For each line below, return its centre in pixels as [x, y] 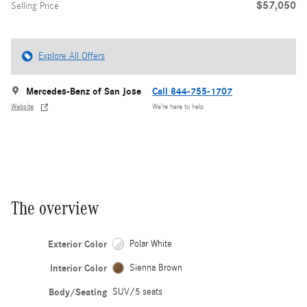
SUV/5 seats [137, 292]
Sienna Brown [156, 268]
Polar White [151, 244]
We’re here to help [178, 107]
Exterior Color [77, 244]
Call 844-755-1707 [192, 91]
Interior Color [78, 268]
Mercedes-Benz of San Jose [84, 91]
